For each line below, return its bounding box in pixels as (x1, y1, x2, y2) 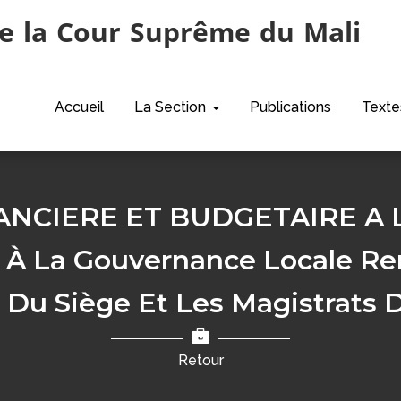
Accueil (55, 98, 104, 115)
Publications (250, 98, 331, 115)
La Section (134, 98, 206, 115)
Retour (177, 352, 224, 369)
